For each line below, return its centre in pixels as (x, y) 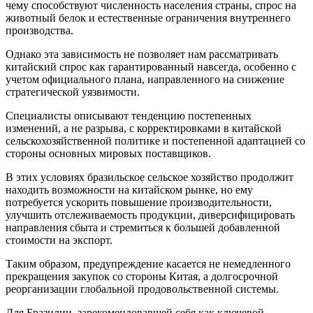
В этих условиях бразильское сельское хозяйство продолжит (150, 177)
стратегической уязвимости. (73, 92)
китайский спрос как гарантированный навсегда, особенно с (151, 67)
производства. (39, 31)
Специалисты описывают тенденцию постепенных (129, 116)
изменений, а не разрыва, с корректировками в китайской (144, 129)
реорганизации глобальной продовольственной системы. (142, 289)
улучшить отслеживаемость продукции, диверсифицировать (150, 215)
